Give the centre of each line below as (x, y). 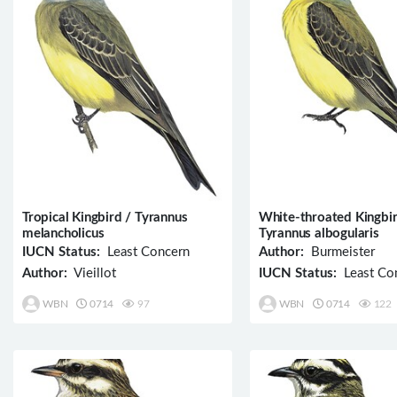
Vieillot (92, 273)
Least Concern (145, 252)
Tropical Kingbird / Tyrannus (105, 217)
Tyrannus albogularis (319, 233)
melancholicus (63, 233)
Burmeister (339, 252)
